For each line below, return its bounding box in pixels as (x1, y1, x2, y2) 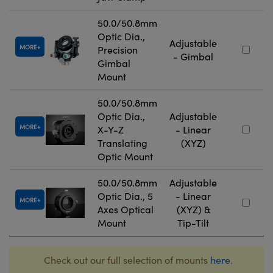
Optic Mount (97, 150, 153, 163)
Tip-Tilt (177, 216, 209, 230)
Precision (97, 43, 138, 57)
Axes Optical (97, 203, 154, 216)
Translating (97, 136, 147, 150)
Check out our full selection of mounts (43, 253, 210, 267)
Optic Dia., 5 (97, 190, 153, 203)
